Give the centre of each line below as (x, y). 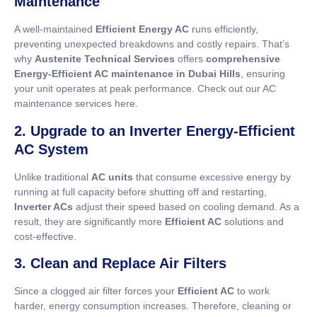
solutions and (253, 221)
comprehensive (243, 59)
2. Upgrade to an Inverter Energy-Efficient (155, 131)
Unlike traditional (53, 177)
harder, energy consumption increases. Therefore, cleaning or (153, 306)
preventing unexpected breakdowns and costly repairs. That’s (152, 44)
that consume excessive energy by (212, 177)
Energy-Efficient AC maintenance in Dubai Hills (127, 74)
